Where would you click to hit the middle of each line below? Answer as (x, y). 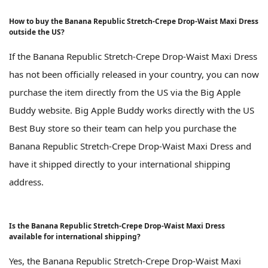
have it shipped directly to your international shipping (120, 164)
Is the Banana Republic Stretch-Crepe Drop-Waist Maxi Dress (117, 226)
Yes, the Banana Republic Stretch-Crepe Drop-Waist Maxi (125, 261)
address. (26, 182)
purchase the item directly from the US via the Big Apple (125, 92)
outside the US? (37, 32)
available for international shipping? (75, 236)
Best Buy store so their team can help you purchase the (123, 128)
